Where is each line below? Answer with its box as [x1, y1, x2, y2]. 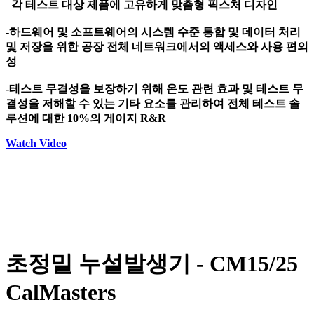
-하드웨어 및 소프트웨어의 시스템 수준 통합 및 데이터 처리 [6, 26, 301, 39]
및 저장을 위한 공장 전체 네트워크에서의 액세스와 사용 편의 [6, 41, 308, 53]
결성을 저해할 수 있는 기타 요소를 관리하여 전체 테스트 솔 [6, 97, 300, 110]
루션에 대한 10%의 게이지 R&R [6, 112, 166, 125]
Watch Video [6, 137, 67, 150]
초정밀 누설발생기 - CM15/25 [6, 251, 298, 277]
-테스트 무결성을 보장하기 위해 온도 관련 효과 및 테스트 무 [6, 83, 303, 95]
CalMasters [6, 280, 116, 306]
